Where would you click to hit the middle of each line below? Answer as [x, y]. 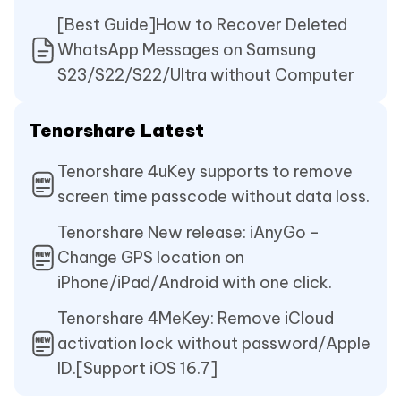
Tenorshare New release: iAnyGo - [188, 233]
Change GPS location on [151, 258]
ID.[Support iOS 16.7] [137, 369]
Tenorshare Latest [116, 131]
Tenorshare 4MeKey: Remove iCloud [196, 319]
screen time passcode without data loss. [213, 197]
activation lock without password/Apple [214, 344]
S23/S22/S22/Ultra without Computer [206, 75]
